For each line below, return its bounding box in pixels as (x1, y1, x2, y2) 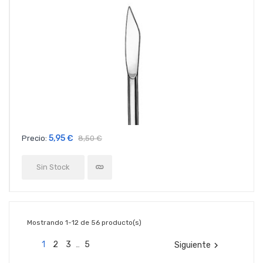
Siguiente (174, 240, 211, 250)
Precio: (22, 134, 47, 143)
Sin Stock (36, 163, 70, 172)
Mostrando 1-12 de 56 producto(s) (27, 218, 141, 227)
